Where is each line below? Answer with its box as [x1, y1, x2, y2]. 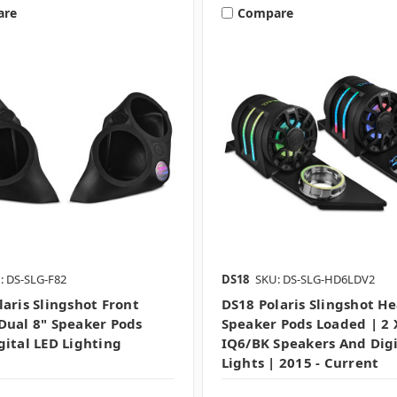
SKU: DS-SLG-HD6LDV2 [254, 271, 375, 288]
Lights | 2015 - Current [221, 354, 379, 372]
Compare [237, 4, 293, 21]
